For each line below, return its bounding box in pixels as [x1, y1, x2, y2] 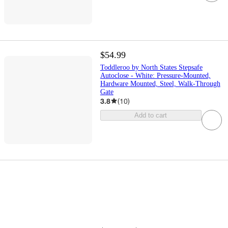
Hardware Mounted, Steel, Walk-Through [100, 79, 220, 88]
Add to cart [134, 111, 167, 119]
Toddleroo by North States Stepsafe [100, 63, 203, 71]
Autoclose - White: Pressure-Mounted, [100, 71, 211, 79]
